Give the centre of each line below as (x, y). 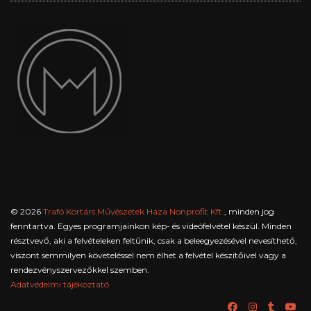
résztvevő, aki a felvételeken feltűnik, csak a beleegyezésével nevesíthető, (154, 240)
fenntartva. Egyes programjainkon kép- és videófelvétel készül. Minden (151, 226)
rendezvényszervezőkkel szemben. (80, 269)
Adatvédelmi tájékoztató (60, 284)
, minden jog (249, 211)
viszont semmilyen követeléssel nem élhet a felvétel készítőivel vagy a (148, 255)
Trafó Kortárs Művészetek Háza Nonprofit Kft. (134, 211)
